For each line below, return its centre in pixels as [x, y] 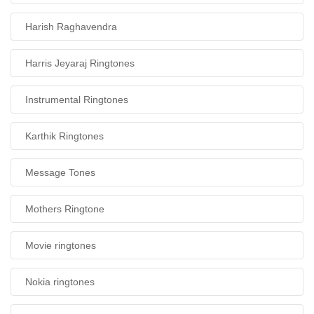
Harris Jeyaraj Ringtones [80, 63]
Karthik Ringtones [64, 136]
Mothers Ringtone [65, 209]
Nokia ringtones [60, 282]
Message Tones [60, 172]
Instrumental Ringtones [77, 100]
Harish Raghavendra [71, 27]
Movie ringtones [61, 245]
